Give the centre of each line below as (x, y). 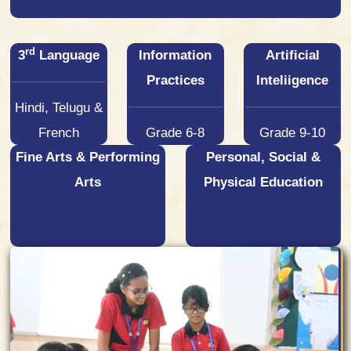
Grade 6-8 (175, 133)
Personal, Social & (263, 157)
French (58, 133)
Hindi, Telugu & (58, 108)
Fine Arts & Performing (88, 157)
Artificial (292, 56)
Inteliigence (293, 81)
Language (67, 56)
